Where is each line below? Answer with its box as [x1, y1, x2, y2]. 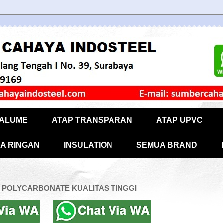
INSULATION [63, 141, 112, 149]
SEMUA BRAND [136, 141, 197, 149]
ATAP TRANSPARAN [51, 116, 132, 124]
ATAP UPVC [156, 116, 203, 124]
